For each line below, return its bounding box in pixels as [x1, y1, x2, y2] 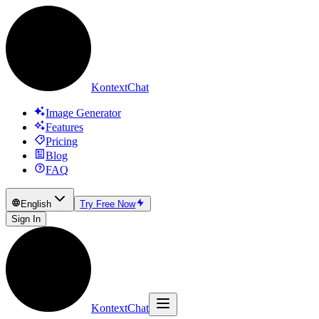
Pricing [46, 135, 78, 147]
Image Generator [46, 107, 121, 119]
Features [46, 121, 83, 133]
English [21, 199, 52, 209]
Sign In [11, 214, 41, 224]
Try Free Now [80, 199, 136, 209]
